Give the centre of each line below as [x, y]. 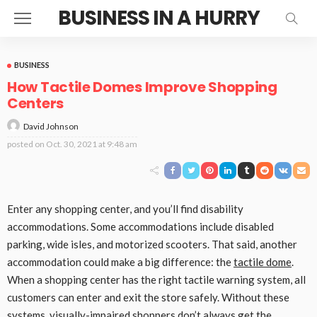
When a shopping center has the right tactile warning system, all [156, 279]
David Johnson [51, 126]
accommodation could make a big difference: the [120, 261]
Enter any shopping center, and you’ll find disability [125, 208]
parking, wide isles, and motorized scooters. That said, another [152, 244]
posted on [26, 144]
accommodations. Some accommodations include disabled [140, 226]
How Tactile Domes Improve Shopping [142, 87]
